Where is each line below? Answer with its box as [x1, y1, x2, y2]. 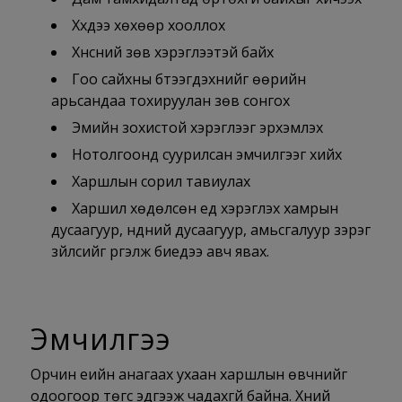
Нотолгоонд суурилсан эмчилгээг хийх [71, 144, 342, 165]
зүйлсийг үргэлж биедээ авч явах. [50, 241, 269, 262]
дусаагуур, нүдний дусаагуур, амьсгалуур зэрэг [50, 220, 371, 240]
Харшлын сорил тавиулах [71, 171, 250, 192]
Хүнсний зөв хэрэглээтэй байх [71, 42, 274, 63]
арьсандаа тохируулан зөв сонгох [50, 91, 290, 111]
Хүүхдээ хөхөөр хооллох [71, 15, 225, 36]
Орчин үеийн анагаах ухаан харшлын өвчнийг [30, 364, 347, 385]
